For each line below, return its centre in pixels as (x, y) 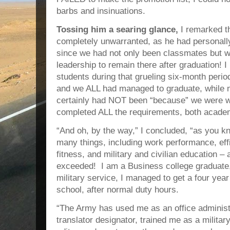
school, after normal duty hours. (118, 190)
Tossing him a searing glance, (117, 30)
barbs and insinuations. (101, 11)
